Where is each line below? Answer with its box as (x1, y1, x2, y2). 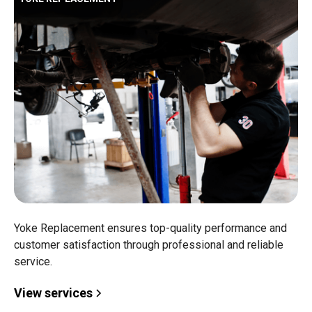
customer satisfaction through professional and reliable (14, 238, 283, 251)
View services (14, 286, 93, 300)
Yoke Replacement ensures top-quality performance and (14, 221, 287, 235)
